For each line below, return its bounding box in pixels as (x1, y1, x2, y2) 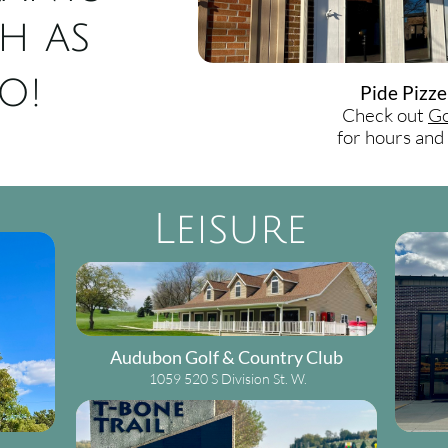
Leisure (152, 207, 307, 253)
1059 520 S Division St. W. (149, 370, 307, 387)
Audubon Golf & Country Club (110, 346, 343, 368)
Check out (342, 103, 428, 127)
